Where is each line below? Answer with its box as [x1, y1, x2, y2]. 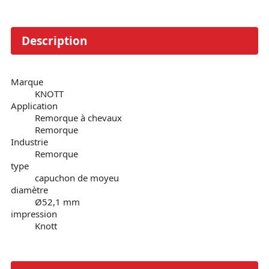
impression [11, 208, 57, 220]
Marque [11, 76, 43, 88]
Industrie [11, 136, 48, 148]
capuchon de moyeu [35, 172, 119, 184]
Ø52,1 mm [35, 196, 80, 208]
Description [22, 33, 87, 49]
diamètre [11, 184, 48, 196]
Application [11, 100, 58, 112]
